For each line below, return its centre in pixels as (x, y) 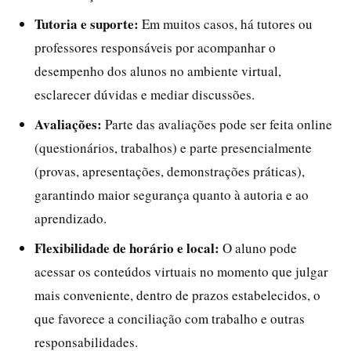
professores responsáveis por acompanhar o (155, 47)
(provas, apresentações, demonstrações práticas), (170, 171)
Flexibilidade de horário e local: (127, 248)
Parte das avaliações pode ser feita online (217, 124)
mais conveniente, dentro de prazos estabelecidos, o (177, 295)
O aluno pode (258, 248)
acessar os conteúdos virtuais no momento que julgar (181, 271)
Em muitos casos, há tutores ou (226, 24)
